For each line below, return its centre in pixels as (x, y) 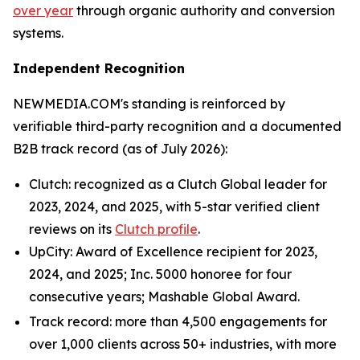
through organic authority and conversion (204, 10)
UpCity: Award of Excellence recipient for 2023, (173, 252)
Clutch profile (156, 229)
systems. (38, 33)
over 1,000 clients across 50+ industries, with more (183, 344)
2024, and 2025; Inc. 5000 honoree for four (160, 274)
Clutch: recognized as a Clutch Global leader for (178, 184)
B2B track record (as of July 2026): (120, 149)
